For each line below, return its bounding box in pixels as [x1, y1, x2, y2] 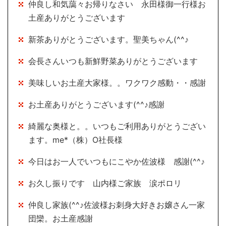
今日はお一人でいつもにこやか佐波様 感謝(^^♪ [28, 156, 205, 167]
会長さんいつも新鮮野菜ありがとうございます [28, 56, 198, 67]
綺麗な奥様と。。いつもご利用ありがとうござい [28, 121, 206, 132]
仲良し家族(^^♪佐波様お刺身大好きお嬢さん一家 [28, 200, 205, 210]
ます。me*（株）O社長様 [28, 135, 123, 145]
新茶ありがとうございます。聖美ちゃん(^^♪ [28, 34, 189, 45]
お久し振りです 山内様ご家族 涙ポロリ [28, 178, 182, 189]
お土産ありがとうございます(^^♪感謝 [28, 99, 164, 110]
